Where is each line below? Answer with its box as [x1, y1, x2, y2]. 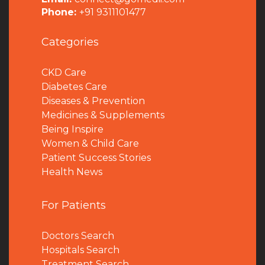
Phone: [41, 7, 79, 18]
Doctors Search [41, 230, 114, 241]
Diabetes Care [41, 81, 107, 92]
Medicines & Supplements [41, 109, 164, 121]
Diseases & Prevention [41, 95, 145, 106]
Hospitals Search [41, 244, 119, 256]
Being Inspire [41, 124, 104, 135]
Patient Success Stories [41, 152, 151, 163]
